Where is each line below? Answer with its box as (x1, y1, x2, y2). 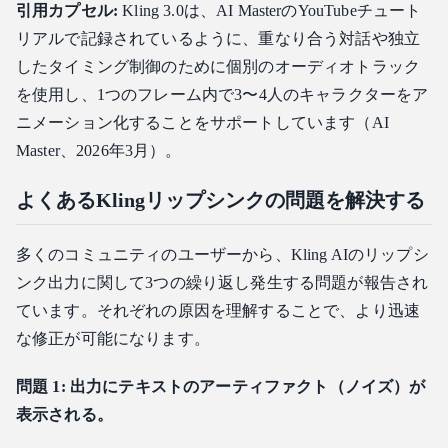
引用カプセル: (16, 2, 119, 20)
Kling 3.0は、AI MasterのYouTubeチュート (118, 2, 422, 20)
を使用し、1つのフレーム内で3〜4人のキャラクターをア (16, 86, 429, 104)
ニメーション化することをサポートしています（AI (16, 114, 389, 132)
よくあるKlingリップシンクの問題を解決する (16, 189, 425, 212)
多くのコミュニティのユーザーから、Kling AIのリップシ (16, 246, 429, 264)
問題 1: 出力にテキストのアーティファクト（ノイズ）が (16, 378, 426, 396)
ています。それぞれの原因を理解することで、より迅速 (16, 302, 421, 320)
